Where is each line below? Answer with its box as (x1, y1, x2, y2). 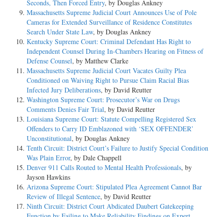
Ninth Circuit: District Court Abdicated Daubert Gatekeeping (27, 201, 194, 211)
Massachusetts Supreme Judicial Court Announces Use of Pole (27, 8, 197, 17)
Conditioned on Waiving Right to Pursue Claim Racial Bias (27, 76, 189, 85)
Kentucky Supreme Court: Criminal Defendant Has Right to (27, 37, 191, 46)
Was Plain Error (27, 153, 70, 163)
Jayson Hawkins (27, 172, 70, 182)
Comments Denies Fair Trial (27, 105, 104, 114)
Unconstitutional (27, 134, 72, 143)
